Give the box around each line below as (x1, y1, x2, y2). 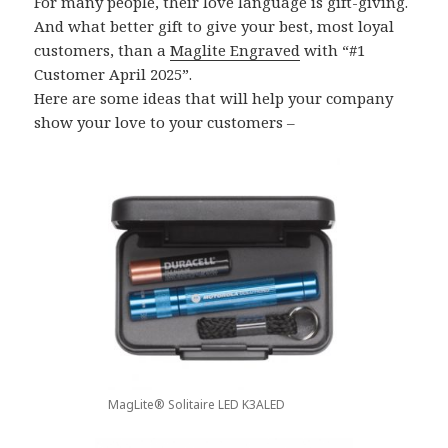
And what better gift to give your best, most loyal (34, 15, 395, 36)
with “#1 (300, 39, 366, 60)
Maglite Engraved (170, 39, 301, 60)
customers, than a (34, 39, 171, 60)
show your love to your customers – (34, 111, 300, 132)
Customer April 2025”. (34, 63, 193, 84)
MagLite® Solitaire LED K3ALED (108, 395, 285, 413)
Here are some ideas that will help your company (34, 87, 394, 108)
